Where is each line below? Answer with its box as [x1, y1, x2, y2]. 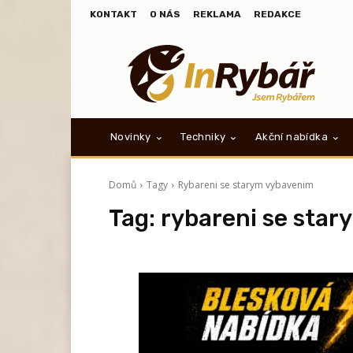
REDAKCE [254, 9, 301, 20]
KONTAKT [90, 9, 137, 20]
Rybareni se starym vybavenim [178, 178, 314, 192]
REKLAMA [193, 9, 241, 20]
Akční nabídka [255, 131, 329, 143]
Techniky [180, 131, 226, 143]
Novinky [110, 131, 151, 143]
